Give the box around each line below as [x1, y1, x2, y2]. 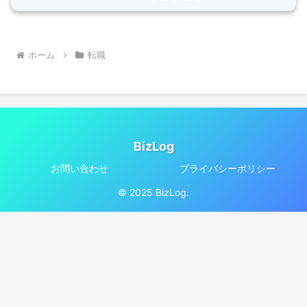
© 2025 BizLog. [118, 186, 189, 199]
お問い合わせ [51, 162, 108, 175]
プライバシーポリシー [180, 162, 275, 175]
